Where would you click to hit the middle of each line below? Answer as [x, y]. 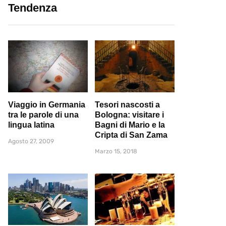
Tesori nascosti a [127, 104]
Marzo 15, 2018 [116, 151]
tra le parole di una [43, 115]
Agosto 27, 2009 [31, 141]
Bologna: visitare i [129, 115]
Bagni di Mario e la [130, 125]
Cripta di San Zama [131, 135]
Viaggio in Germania [47, 104]
